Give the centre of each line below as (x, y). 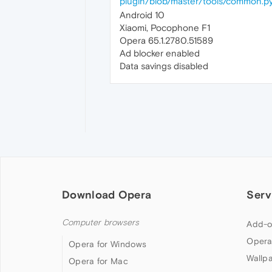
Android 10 (142, 15)
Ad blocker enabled (160, 53)
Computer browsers (101, 222)
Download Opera (107, 194)
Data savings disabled (164, 66)
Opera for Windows (108, 244)
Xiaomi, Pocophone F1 (165, 28)
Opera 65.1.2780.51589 (166, 41)
